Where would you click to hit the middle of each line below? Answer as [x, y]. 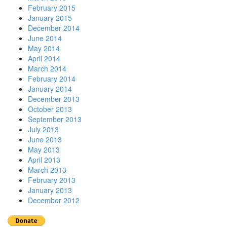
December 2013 [54, 99]
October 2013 [50, 109]
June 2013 [45, 139]
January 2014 [50, 89]
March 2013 [47, 170]
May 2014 [44, 48]
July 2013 [43, 129]
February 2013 [52, 180]
